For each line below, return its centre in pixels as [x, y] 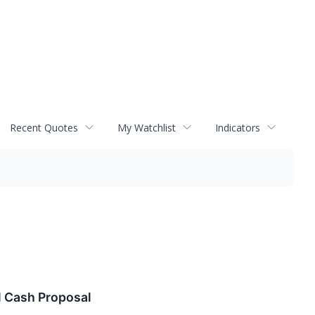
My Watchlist [147, 127]
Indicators [238, 127]
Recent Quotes [44, 127]
